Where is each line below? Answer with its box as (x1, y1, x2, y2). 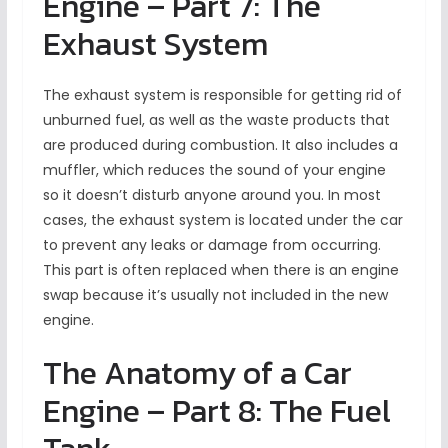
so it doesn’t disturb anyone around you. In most (42, 185, 381, 206)
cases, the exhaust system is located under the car (42, 210, 403, 231)
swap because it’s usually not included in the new (42, 285, 388, 306)
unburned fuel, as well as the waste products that (42, 110, 390, 131)
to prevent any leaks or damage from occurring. (42, 235, 381, 256)
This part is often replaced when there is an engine (42, 260, 399, 281)
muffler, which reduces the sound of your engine (42, 160, 386, 181)
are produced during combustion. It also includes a (42, 135, 398, 156)
